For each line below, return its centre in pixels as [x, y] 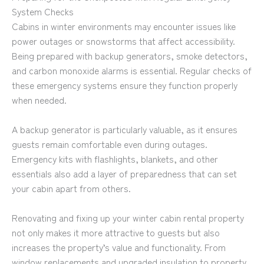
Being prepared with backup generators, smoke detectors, [130, 55]
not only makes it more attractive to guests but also [116, 232]
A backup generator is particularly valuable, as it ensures [125, 129]
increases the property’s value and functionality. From [119, 247]
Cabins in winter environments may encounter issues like [124, 26]
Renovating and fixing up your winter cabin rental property [128, 217]
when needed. [39, 99]
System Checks [43, 11]
